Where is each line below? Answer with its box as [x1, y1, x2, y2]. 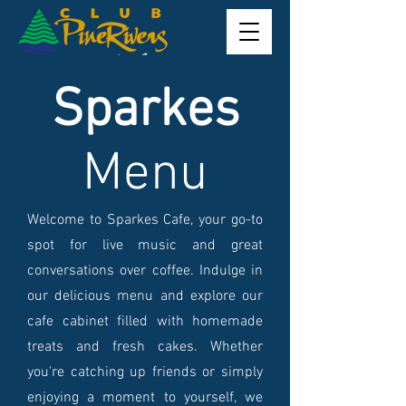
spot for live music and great [27, 237, 263, 255]
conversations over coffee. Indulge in [27, 262, 263, 280]
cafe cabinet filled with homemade [27, 313, 263, 331]
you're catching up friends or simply [27, 363, 263, 382]
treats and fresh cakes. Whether [27, 338, 263, 356]
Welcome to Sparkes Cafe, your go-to [27, 211, 263, 229]
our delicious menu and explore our [27, 287, 263, 305]
